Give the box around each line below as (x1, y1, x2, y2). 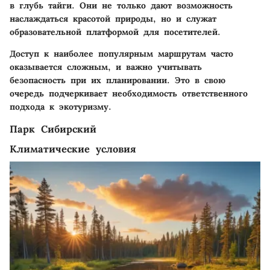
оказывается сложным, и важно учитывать (10, 61, 202, 72)
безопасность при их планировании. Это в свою (10, 74, 225, 86)
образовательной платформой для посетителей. (10, 26, 221, 37)
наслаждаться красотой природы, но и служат (10, 13, 216, 24)
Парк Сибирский (10, 122, 96, 135)
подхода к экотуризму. (10, 101, 111, 112)
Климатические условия (10, 142, 136, 155)
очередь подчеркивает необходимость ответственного (10, 87, 248, 99)
